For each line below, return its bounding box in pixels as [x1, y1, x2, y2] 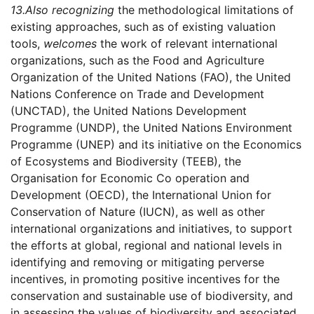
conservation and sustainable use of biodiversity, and [11, 289, 293, 303]
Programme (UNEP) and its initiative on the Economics [11, 137, 301, 152]
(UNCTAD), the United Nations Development [11, 104, 247, 118]
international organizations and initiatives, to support [11, 221, 292, 236]
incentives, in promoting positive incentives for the [11, 272, 280, 287]
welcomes [43, 36, 97, 51]
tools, [11, 36, 43, 51]
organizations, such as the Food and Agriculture [11, 53, 264, 68]
